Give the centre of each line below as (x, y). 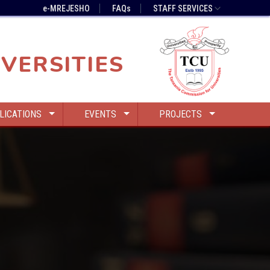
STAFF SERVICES (183, 8)
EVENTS (101, 114)
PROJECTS (181, 114)
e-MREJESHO (66, 8)
